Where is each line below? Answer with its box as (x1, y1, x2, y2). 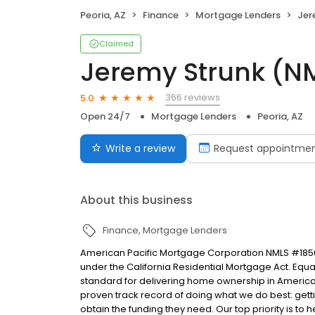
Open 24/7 (80, 110, 130, 124)
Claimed (99, 38, 134, 50)
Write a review (105, 141, 175, 156)
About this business (80, 192, 193, 209)
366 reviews (165, 91, 220, 105)
